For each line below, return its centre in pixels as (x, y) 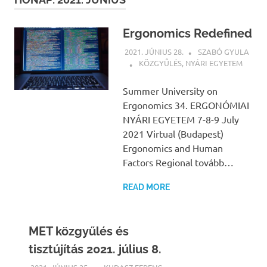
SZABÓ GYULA (223, 52)
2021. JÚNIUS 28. (154, 52)
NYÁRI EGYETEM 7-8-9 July (181, 119)
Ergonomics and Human (173, 148)
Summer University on (170, 90)
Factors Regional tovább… (178, 162)
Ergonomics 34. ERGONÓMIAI (186, 105)
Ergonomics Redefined (187, 33)
